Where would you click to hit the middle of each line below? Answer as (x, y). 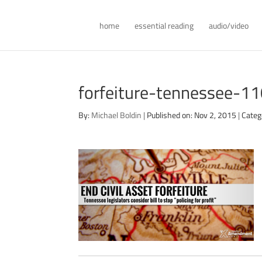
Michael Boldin (117, 115)
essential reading (164, 25)
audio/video (229, 25)
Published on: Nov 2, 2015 (192, 115)
